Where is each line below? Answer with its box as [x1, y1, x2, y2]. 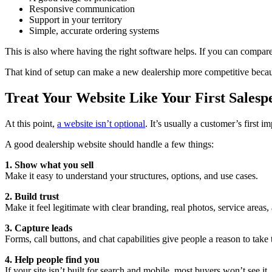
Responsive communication [29, 3, 135, 14]
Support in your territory [29, 14, 122, 25]
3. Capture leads [5, 222, 72, 233]
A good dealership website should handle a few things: [5, 138, 214, 149]
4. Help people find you [5, 254, 100, 265]
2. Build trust [5, 191, 59, 202]
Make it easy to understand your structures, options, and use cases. [5, 170, 258, 181]
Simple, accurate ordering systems [29, 25, 159, 36]
